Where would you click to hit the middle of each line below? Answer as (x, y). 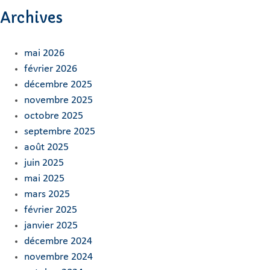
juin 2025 (44, 163)
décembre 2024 (58, 242)
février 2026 (51, 69)
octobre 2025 (54, 116)
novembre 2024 (58, 257)
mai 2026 (44, 54)
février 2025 (51, 210)
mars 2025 (47, 195)
